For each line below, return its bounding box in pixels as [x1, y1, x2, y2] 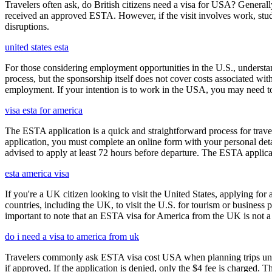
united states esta [5, 41, 69, 52]
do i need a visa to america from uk [5, 231, 139, 242]
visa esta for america [5, 104, 83, 115]
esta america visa [5, 168, 69, 178]
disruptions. [5, 21, 49, 32]
